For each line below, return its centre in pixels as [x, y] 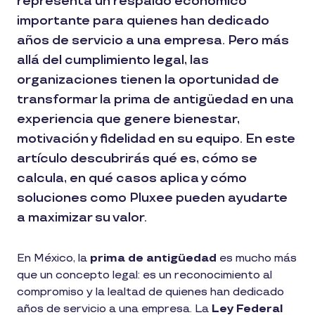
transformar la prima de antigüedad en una [155, 99]
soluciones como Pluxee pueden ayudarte [152, 198]
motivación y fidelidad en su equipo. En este [156, 139]
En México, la [53, 258]
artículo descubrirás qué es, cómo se [137, 159]
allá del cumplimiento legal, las [113, 60]
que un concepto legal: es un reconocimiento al [144, 275]
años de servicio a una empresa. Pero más [153, 40]
